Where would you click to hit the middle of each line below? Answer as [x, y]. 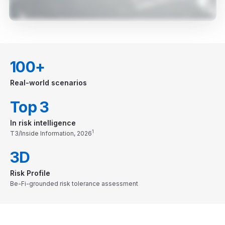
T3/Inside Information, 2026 [51, 133]
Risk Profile [30, 173]
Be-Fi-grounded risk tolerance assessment [74, 183]
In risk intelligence [43, 123]
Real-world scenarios [48, 82]
